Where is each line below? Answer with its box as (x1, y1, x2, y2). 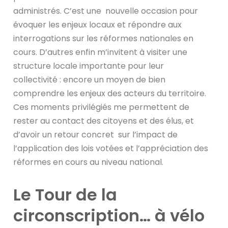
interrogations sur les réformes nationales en (13, 32, 194, 44)
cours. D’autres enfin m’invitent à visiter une (13, 46, 188, 58)
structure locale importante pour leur (13, 60, 164, 72)
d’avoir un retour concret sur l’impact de (13, 128, 178, 140)
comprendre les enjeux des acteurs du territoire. (13, 87, 207, 99)
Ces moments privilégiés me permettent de (13, 101, 190, 113)
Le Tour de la (13, 183, 118, 206)
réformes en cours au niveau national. (13, 156, 164, 168)
